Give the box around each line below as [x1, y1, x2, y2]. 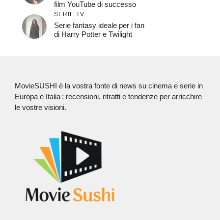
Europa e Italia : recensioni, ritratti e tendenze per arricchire [15, 92, 202, 101]
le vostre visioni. [15, 103, 66, 111]
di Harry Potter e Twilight [54, 30, 132, 38]
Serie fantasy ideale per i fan [54, 21, 144, 29]
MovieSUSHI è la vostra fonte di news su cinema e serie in [15, 82, 203, 90]
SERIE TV [54, 11, 84, 18]
